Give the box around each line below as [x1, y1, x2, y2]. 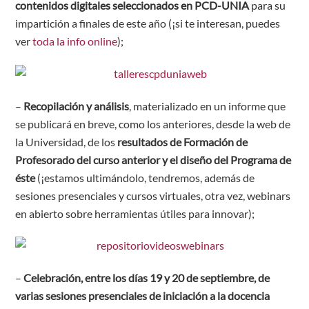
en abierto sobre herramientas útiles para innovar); [15, 206, 255, 220]
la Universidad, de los [15, 134, 118, 148]
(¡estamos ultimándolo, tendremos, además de [35, 170, 255, 184]
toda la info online [32, 34, 118, 48]
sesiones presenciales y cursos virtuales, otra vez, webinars [15, 188, 291, 202]
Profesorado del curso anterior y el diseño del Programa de [15, 152, 292, 166]
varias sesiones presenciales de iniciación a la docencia [15, 289, 270, 303]
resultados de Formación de [117, 134, 248, 148]
